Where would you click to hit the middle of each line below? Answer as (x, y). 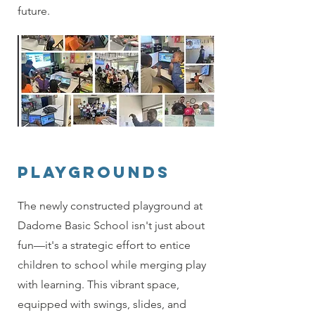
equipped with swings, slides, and (102, 304)
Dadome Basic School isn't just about (111, 226)
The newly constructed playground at (110, 206)
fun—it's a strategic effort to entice (104, 245)
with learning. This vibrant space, (98, 285)
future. (34, 11)
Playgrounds (94, 173)
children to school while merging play (112, 265)
